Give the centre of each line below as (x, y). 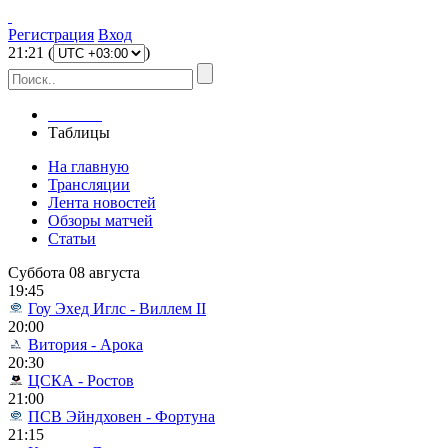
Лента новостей (102, 202)
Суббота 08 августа (74, 272)
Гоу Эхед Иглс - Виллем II (117, 308)
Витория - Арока (85, 344)
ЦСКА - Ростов (81, 380)
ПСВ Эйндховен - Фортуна (121, 416)
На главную (88, 166)
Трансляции (89, 184)
